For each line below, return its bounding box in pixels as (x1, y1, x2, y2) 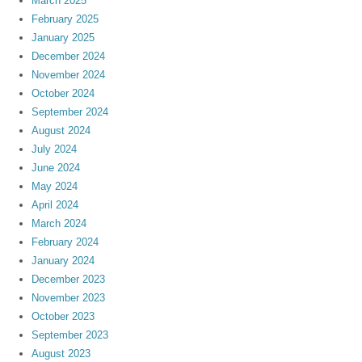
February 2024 (32, 236, 99, 249)
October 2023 (32, 310, 95, 323)
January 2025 (32, 32, 95, 44)
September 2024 (32, 106, 109, 119)
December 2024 (32, 50, 106, 63)
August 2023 (32, 347, 91, 360)
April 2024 (32, 199, 79, 212)
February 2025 (32, 13, 99, 26)
